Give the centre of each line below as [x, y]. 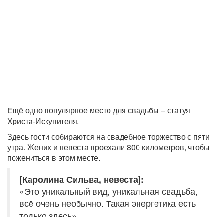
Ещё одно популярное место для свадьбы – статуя [99, 110]
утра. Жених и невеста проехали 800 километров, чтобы [108, 147]
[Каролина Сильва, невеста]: [82, 179]
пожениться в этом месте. [54, 157]
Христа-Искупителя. [43, 121]
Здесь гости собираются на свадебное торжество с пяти [108, 136]
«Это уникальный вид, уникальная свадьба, [108, 191]
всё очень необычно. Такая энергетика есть [108, 203]
